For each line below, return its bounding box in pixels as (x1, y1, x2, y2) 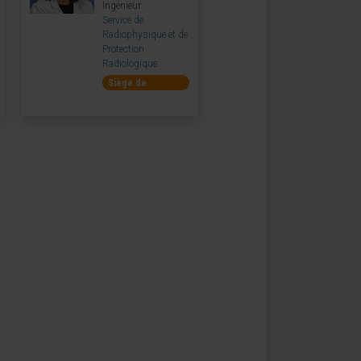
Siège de (108, 77, 147, 89)
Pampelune (108, 91, 155, 103)
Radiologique (102, 57, 157, 69)
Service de (102, 14, 143, 26)
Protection (102, 43, 144, 55)
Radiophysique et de (102, 28, 188, 40)
